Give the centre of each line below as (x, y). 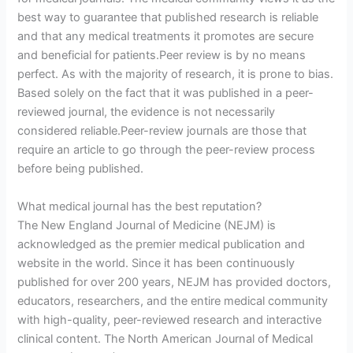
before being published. (81, 169)
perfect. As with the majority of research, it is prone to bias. (176, 74)
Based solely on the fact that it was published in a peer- (166, 93)
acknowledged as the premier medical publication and (162, 244)
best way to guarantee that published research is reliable (168, 18)
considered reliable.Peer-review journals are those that (162, 131)
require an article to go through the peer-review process (167, 150)
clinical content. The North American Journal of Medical (165, 338)
